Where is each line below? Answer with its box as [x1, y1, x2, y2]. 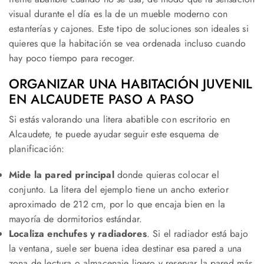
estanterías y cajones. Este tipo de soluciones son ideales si [9, 21, 249, 35]
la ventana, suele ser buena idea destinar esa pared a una [9, 242, 242, 256]
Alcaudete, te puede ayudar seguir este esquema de [9, 127, 219, 141]
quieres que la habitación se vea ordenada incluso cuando [9, 36, 246, 50]
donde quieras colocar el [114, 168, 219, 182]
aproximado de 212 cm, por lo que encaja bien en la [9, 197, 226, 212]
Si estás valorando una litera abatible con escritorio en [9, 113, 230, 127]
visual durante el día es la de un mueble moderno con [9, 6, 228, 21]
